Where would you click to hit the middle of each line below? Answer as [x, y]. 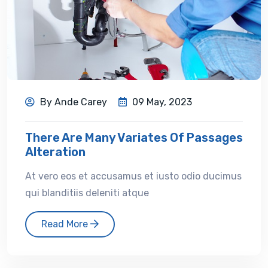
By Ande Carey [72, 102]
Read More [66, 224]
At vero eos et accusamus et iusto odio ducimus [133, 176]
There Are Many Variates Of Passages [134, 137]
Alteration [55, 152]
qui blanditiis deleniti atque [87, 193]
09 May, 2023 [161, 102]
